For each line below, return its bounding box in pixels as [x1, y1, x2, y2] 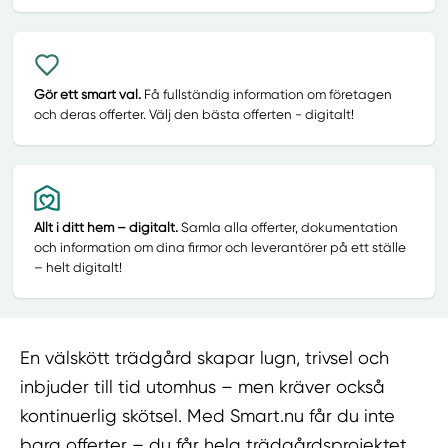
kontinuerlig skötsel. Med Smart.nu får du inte [20, 405, 396, 427]
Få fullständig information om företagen [140, 86, 392, 102]
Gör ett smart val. [33, 86, 141, 102]
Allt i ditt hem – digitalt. [33, 219, 178, 235]
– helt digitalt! [33, 259, 122, 275]
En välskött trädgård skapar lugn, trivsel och [20, 347, 390, 369]
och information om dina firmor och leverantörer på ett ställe [33, 239, 406, 255]
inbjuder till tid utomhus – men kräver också [20, 376, 386, 398]
